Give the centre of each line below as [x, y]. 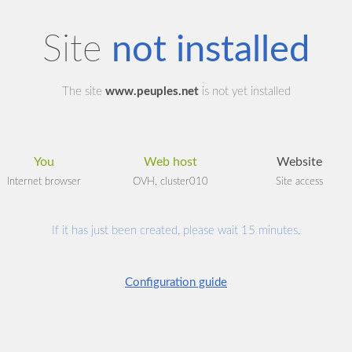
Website [299, 161]
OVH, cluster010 [170, 181]
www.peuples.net [152, 92]
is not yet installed [244, 92]
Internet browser [44, 181]
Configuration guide [176, 283]
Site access [299, 181]
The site [83, 92]
